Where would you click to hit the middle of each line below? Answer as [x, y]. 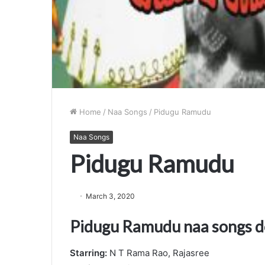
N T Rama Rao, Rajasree [158, 253]
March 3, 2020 [110, 196]
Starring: [88, 253]
